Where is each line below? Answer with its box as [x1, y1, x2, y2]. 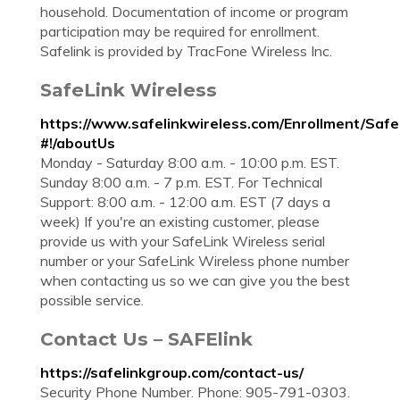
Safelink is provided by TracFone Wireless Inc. [40, 42, 332, 60]
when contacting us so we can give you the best [40, 271, 350, 289]
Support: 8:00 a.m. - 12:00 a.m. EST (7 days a [40, 193, 330, 211]
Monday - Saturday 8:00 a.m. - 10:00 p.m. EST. [40, 154, 339, 171]
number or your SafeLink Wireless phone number [40, 252, 349, 270]
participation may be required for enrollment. [40, 22, 320, 40]
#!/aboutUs [40, 134, 115, 152]
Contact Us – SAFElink [40, 328, 253, 350]
